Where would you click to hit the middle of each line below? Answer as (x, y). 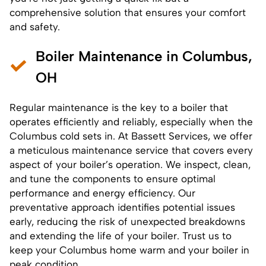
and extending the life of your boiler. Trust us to (121, 235)
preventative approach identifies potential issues (122, 207)
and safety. (35, 26)
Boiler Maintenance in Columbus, (144, 56)
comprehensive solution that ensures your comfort (128, 12)
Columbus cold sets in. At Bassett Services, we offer (131, 136)
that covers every (211, 150)
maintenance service (120, 150)
